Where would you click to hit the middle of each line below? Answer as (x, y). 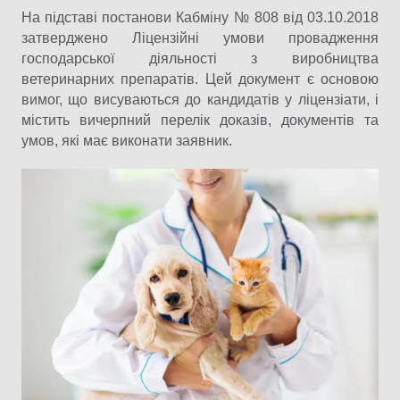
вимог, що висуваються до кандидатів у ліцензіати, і (200, 100)
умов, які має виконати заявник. (127, 141)
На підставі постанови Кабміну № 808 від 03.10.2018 (200, 17)
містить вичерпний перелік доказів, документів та (200, 120)
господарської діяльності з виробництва (200, 58)
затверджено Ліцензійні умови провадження (200, 38)
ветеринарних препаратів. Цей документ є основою (200, 79)
